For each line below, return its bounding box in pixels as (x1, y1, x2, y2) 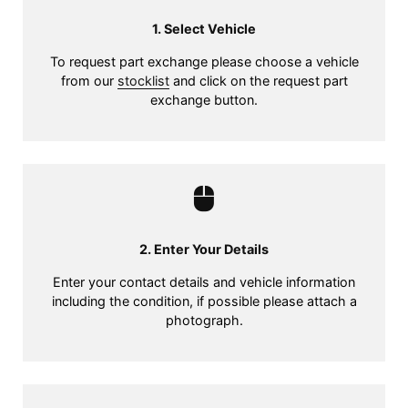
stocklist (117, 73, 169, 88)
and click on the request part (168, 73, 348, 88)
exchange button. (150, 92, 258, 107)
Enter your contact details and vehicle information (53, 274, 355, 290)
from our (60, 73, 117, 88)
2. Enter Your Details (139, 241, 269, 257)
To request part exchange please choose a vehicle (49, 54, 359, 69)
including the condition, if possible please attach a (51, 293, 357, 309)
